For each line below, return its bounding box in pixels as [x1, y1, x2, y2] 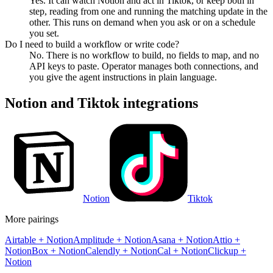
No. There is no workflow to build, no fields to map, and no [29, 49, 259, 60]
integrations [119, 94, 198, 111]
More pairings [5, 213, 58, 224]
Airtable [5, 234, 36, 245]
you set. [29, 27, 59, 38]
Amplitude [73, 234, 114, 245]
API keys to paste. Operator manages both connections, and [29, 60, 258, 71]
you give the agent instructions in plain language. [29, 71, 217, 82]
